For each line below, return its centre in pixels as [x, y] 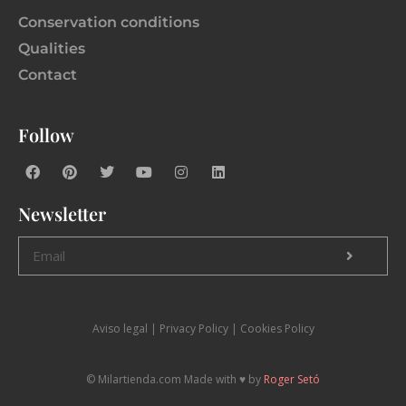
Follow [46, 134]
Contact [48, 74]
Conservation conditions [109, 22]
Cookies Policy [277, 328]
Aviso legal [120, 328]
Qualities [52, 48]
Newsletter [62, 213]
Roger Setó [292, 379]
